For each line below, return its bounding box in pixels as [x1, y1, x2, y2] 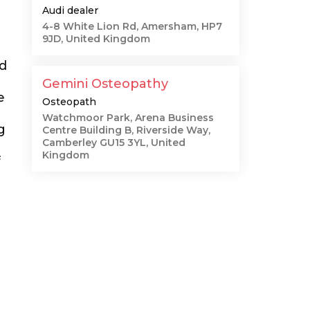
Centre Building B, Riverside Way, [42, 124, 210, 136]
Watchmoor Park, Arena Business [42, 111, 214, 124]
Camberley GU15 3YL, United [42, 136, 185, 149]
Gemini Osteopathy [42, 76, 168, 91]
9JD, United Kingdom [42, 33, 150, 45]
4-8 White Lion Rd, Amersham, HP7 [42, 20, 222, 33]
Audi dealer [42, 4, 98, 17]
